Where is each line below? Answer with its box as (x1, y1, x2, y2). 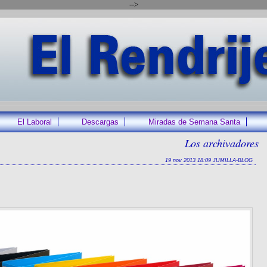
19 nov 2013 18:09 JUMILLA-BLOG (165, 157, 253, 163)
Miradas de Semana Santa (148, 117, 240, 126)
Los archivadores (185, 135, 259, 150)
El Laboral (17, 117, 52, 126)
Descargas (81, 117, 119, 126)
